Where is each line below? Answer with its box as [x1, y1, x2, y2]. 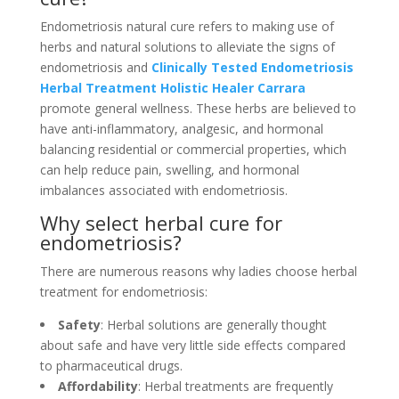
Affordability [57, 378, 138, 395]
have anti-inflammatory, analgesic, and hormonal [39, 120, 323, 137]
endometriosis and [39, 59, 151, 76]
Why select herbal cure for [39, 209, 282, 236]
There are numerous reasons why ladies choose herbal [39, 263, 357, 280]
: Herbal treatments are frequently [137, 378, 333, 395]
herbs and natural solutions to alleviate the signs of [39, 38, 335, 55]
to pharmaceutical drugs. [39, 357, 183, 374]
